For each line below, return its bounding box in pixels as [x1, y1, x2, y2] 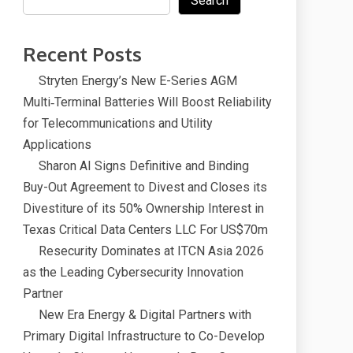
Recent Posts [23, 42, 142, 66]
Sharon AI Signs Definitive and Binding [39, 158, 249, 173]
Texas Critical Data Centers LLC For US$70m [23, 222, 268, 237]
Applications [23, 137, 91, 152]
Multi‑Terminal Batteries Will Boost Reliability [23, 95, 272, 110]
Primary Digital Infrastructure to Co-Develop [23, 329, 265, 344]
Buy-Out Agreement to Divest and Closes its [23, 180, 267, 195]
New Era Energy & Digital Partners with [39, 307, 251, 322]
